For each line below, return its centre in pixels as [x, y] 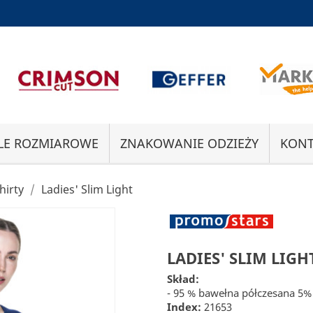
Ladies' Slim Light [87, 190]
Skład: [183, 279]
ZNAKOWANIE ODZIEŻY [189, 144]
